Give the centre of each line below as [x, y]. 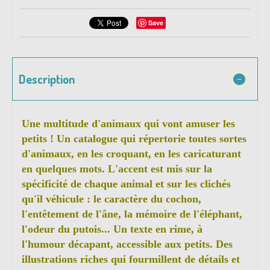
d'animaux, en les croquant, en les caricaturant [131, 154]
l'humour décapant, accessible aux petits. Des [127, 244]
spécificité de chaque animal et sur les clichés [126, 184]
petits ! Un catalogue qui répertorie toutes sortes [134, 139]
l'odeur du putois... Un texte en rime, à [112, 229]
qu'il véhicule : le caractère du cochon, [111, 199]
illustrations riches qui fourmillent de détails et [131, 259]
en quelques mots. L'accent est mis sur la [117, 169]
